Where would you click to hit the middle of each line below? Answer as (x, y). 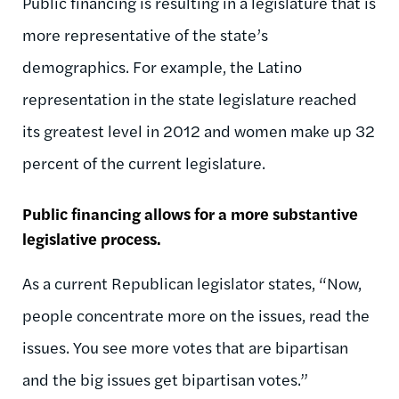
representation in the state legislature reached (190, 99)
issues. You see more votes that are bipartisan (185, 347)
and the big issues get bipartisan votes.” (165, 379)
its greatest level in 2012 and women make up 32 (199, 131)
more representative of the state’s (145, 35)
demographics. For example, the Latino (162, 67)
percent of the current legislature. (144, 163)
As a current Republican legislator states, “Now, (192, 283)
